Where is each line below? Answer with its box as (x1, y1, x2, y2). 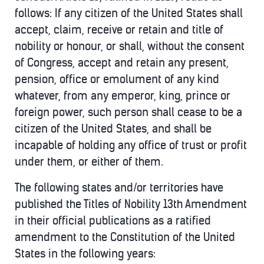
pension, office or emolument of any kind (15, 72, 219, 86)
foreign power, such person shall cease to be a (15, 105, 242, 119)
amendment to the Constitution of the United (15, 230, 235, 244)
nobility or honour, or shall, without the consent (15, 39, 245, 53)
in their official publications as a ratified (15, 214, 211, 227)
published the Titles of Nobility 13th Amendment (15, 197, 247, 211)
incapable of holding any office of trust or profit (15, 138, 247, 152)
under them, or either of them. (15, 155, 163, 169)
